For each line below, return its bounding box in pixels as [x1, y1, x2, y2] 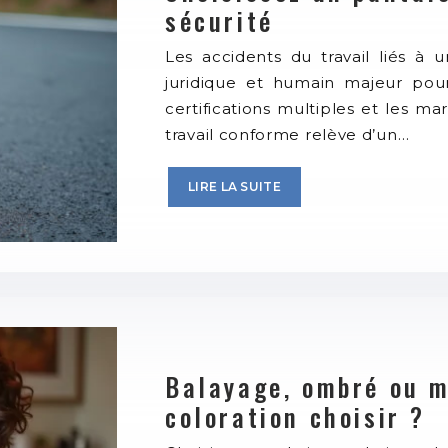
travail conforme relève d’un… [165, 125, 410, 145]
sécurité [165, 2, 274, 40]
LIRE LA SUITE [188, 179, 281, 195]
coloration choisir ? [165, 397, 427, 435]
